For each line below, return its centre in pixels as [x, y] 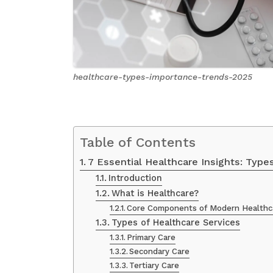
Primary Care [151, 238]
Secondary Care [160, 252]
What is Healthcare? [155, 193]
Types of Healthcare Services [175, 223]
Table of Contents [138, 143]
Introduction [135, 178]
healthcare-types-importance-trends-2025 [163, 77]
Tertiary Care [154, 266]
